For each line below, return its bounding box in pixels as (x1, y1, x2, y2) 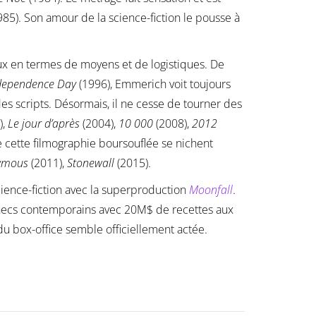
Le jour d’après (8, 116, 80, 132)
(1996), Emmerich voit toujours (76, 76, 231, 92)
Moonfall (189, 182, 233, 198)
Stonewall (67, 155, 114, 171)
